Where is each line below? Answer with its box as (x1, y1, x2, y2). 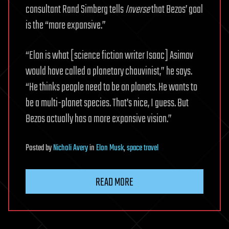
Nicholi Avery (53, 141, 88, 155)
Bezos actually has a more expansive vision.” (26, 110, 172, 128)
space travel (127, 141, 158, 155)
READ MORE (96, 173, 133, 191)
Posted (26, 141, 45, 155)
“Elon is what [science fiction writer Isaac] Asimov (26, 47, 193, 64)
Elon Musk (96, 141, 124, 155)
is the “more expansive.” (26, 16, 106, 34)
